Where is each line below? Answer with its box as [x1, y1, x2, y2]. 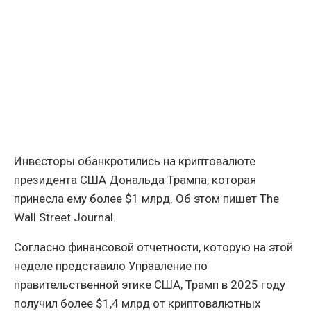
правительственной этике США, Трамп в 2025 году [14, 278, 285, 292]
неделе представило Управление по [14, 259, 208, 274]
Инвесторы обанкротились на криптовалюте [14, 154, 255, 169]
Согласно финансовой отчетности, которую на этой [14, 240, 293, 255]
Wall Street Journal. [14, 210, 116, 225]
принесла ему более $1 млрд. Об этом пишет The [14, 192, 279, 206]
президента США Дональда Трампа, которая [14, 173, 256, 187]
